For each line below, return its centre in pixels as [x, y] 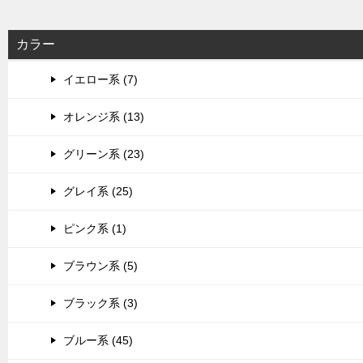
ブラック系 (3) [100, 303]
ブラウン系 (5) [100, 266]
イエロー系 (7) [100, 79]
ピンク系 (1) [95, 228]
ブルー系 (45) [98, 340]
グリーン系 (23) [104, 154]
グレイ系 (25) [98, 191]
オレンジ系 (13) [104, 117]
